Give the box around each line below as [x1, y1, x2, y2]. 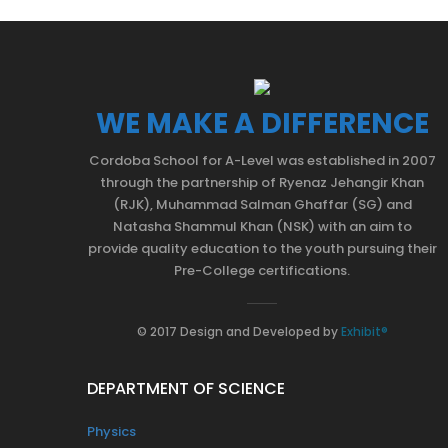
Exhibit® [340, 322, 388, 340]
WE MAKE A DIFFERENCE [95, 103, 429, 143]
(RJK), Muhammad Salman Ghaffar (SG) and [112, 194, 412, 214]
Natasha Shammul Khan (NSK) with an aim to [112, 216, 412, 236]
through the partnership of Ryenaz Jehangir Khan [100, 172, 424, 192]
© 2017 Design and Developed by [136, 322, 341, 340]
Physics [87, 421, 136, 441]
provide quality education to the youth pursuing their [87, 238, 437, 258]
